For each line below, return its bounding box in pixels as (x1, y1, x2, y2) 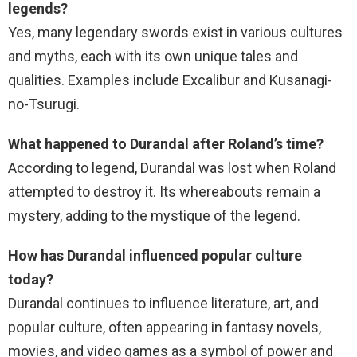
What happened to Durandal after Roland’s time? (8, 135, 324, 152)
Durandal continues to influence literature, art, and (8, 295, 319, 312)
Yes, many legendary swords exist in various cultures (8, 24, 343, 41)
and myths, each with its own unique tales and (8, 48, 298, 65)
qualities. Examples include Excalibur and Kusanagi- (8, 72, 332, 88)
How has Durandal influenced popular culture (8, 247, 302, 264)
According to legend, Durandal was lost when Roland (8, 159, 336, 176)
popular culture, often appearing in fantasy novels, (8, 319, 321, 335)
